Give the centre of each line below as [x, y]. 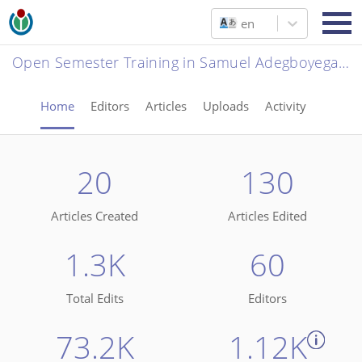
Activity [285, 106]
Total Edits [95, 299]
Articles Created [95, 216]
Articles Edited [267, 216]
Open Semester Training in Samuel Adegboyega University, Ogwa [344, 62]
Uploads [225, 106]
